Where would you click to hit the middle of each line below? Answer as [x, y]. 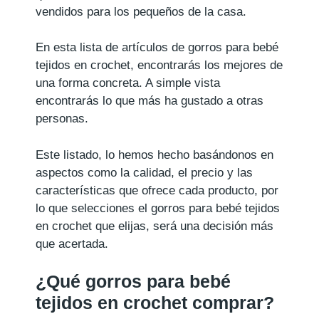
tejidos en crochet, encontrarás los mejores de [159, 66]
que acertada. [72, 244]
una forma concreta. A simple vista [128, 83]
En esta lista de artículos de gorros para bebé [157, 48]
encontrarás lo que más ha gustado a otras [150, 101]
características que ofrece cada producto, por [157, 190]
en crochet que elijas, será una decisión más [155, 226]
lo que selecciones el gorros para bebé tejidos [158, 208]
